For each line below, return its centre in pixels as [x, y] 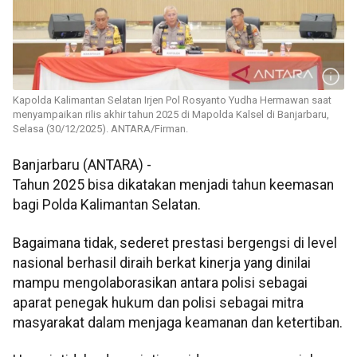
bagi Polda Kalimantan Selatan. [107, 205]
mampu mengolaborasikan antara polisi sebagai [160, 282]
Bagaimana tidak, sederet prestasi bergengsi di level [175, 243]
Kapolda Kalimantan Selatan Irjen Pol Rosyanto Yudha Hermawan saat [172, 100]
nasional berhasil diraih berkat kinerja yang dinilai [162, 263]
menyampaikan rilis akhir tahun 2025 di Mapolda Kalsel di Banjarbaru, [171, 115]
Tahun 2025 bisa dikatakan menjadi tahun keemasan [173, 185]
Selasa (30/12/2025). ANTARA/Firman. [100, 129]
